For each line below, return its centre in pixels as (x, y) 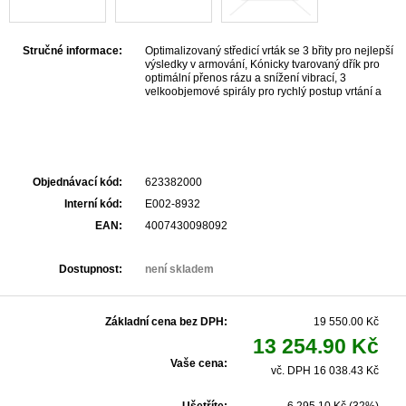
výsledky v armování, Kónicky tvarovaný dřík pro (262, 64)
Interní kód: (93, 204)
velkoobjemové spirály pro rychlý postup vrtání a (263, 92)
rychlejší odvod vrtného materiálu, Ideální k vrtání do (273, 105)
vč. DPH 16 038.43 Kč (325, 371)
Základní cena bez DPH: (166, 322)
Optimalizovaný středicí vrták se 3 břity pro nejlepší (269, 51)
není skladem (179, 269)
